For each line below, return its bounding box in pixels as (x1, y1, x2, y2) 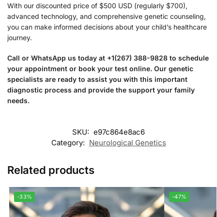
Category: (51, 138, 87, 148)
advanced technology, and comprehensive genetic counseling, (7, 12, 206, 21)
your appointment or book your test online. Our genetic (7, 64, 193, 73)
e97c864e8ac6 (93, 127, 145, 137)
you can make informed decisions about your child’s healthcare (7, 23, 207, 31)
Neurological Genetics (89, 138, 166, 148)
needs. (7, 96, 30, 105)
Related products (7, 164, 94, 177)
